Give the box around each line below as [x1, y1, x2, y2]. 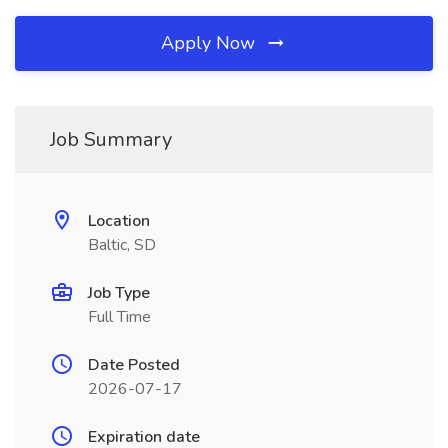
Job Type [88, 282, 150, 304]
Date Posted [88, 354, 180, 376]
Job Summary [50, 126, 172, 153]
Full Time [88, 306, 151, 328]
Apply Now [161, 31, 260, 55]
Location [88, 210, 150, 232]
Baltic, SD [88, 234, 156, 256]
